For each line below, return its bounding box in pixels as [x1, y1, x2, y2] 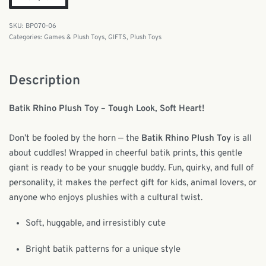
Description [9, 72, 80, 90]
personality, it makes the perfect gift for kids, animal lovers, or [9, 177, 256, 189]
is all [231, 132, 252, 144]
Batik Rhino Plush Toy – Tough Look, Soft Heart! [9, 103, 204, 115]
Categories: [9, 33, 44, 42]
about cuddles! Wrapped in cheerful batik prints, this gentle [9, 147, 242, 159]
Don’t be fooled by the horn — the [9, 132, 141, 144]
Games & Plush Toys [44, 33, 104, 42]
